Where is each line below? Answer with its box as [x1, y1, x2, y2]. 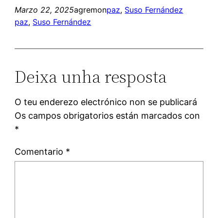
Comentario [15, 146, 66, 157]
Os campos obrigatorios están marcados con [15, 110, 200, 121]
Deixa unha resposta [15, 65, 167, 89]
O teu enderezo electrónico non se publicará [15, 97, 198, 108]
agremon [74, 5, 107, 15]
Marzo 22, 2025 [15, 5, 74, 15]
